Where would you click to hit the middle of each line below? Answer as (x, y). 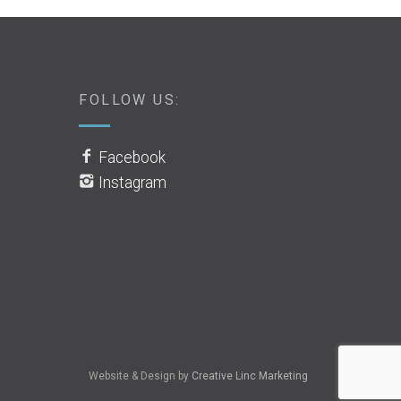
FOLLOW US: (130, 100)
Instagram (133, 183)
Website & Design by (140, 376)
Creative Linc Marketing (249, 376)
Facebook (132, 158)
